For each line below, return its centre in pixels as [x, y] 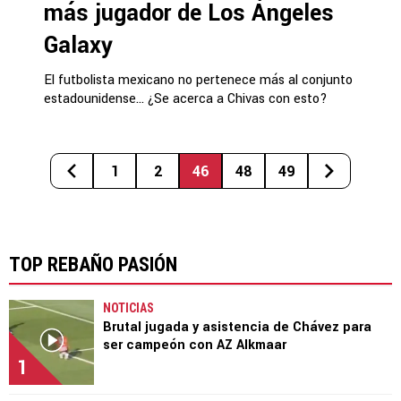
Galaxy [78, 46]
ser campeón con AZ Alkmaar [195, 345]
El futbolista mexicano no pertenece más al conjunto [198, 80]
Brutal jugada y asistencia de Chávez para [237, 327]
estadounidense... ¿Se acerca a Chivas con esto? [186, 99]
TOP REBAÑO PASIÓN [93, 264]
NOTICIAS [128, 308]
